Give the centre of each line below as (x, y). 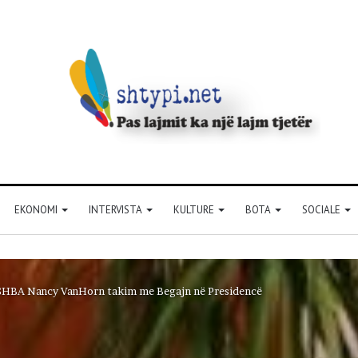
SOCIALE (321, 209)
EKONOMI (36, 209)
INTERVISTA (115, 209)
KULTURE (193, 209)
